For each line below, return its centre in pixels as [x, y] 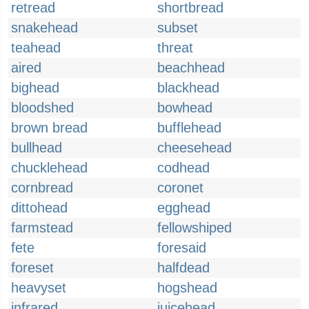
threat [175, 48]
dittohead [39, 208]
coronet [180, 188]
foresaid [182, 248]
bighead [35, 88]
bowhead [185, 108]
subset [178, 28]
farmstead [42, 228]
